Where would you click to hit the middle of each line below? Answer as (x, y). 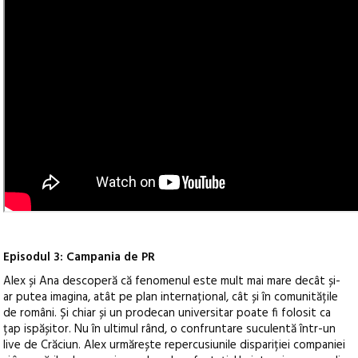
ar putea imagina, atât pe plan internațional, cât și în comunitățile (171, 298)
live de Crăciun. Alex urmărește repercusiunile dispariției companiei (175, 346)
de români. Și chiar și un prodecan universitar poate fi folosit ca (167, 314)
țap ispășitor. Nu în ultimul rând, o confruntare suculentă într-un (170, 330)
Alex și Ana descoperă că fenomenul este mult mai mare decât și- (172, 282)
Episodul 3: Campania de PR (80, 258)
